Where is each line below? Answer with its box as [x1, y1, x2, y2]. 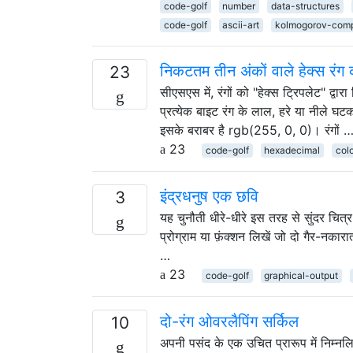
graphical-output [264, 269, 339, 281]
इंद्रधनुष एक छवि [160, 186, 258, 206]
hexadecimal [264, 143, 321, 156]
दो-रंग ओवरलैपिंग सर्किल [160, 311, 299, 331]
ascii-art [222, 18, 260, 31]
